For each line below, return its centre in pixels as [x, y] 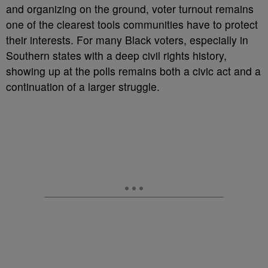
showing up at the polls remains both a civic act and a [133, 71]
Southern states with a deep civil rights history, [116, 55]
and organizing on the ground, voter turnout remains [130, 9]
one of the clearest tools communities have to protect [132, 24]
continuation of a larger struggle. [83, 86]
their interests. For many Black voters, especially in [127, 40]
